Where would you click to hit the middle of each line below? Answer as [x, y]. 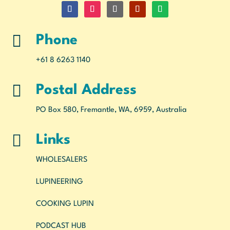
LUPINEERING [59, 182]
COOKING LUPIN [65, 204]
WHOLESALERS [61, 160]
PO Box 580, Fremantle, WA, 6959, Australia [111, 110]
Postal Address [86, 90]
